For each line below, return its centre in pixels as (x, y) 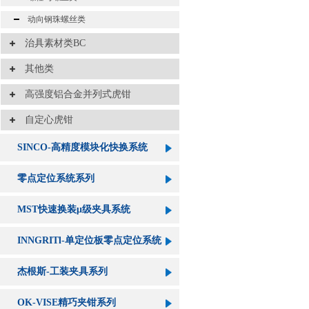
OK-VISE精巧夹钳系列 (67, 302)
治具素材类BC (50, 43)
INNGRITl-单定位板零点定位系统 (89, 240)
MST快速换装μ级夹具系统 (74, 209)
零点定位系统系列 (56, 178)
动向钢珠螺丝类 (52, 19)
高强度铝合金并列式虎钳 (73, 94)
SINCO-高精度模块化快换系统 (82, 147)
